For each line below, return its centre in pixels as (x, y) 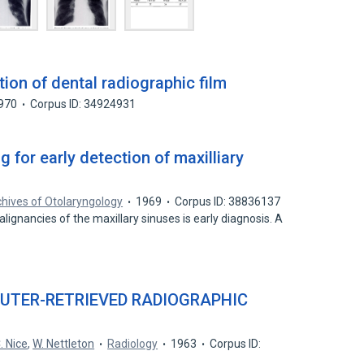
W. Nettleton (64, 344)
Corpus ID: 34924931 (83, 104)
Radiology (133, 344)
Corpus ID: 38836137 (228, 201)
